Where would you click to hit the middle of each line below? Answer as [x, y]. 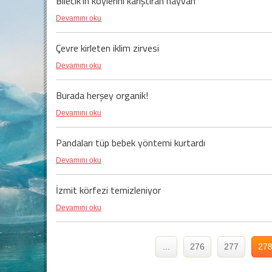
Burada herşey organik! [102, 95]
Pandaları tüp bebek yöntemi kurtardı [131, 143]
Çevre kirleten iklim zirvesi [107, 48]
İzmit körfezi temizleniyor [108, 190]
